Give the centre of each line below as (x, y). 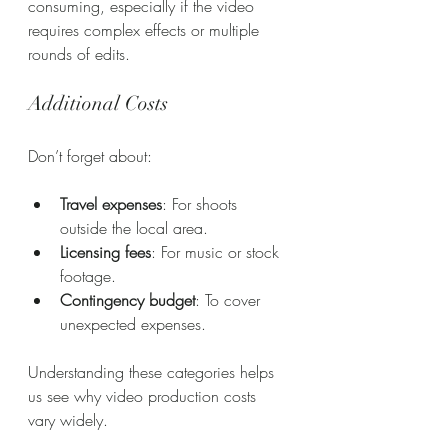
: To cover (230, 300)
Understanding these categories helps (153, 372)
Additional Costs (98, 103)
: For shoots (202, 204)
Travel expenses (111, 204)
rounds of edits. (79, 54)
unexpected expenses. (133, 324)
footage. (88, 276)
